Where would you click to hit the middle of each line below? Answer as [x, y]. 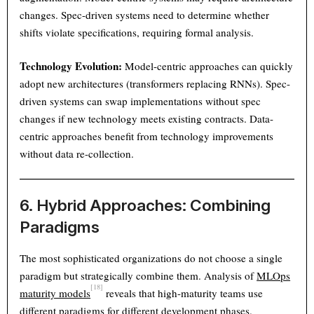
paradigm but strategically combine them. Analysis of [138, 276]
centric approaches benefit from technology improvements [147, 136]
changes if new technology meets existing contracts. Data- [147, 119]
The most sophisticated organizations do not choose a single [151, 258]
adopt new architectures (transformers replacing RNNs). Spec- [155, 84]
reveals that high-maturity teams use [183, 293]
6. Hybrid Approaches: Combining [145, 205]
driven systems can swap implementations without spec [141, 101]
